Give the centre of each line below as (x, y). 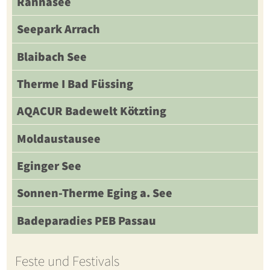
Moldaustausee (58, 138)
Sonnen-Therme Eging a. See (94, 193)
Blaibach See (52, 56)
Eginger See (49, 165)
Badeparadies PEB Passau (86, 220)
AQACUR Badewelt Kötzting (91, 111)
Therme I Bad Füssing (75, 84)
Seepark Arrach (58, 29)
